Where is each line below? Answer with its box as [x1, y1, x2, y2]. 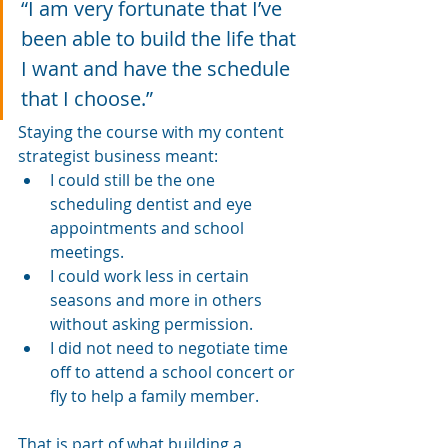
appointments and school [50, 216, 248, 239]
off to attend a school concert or [50, 360, 299, 383]
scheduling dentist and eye [50, 192, 256, 215]
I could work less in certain [50, 264, 253, 287]
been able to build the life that [21, 24, 301, 52]
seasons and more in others [50, 288, 266, 311]
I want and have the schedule [21, 54, 295, 82]
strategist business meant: [18, 144, 218, 167]
